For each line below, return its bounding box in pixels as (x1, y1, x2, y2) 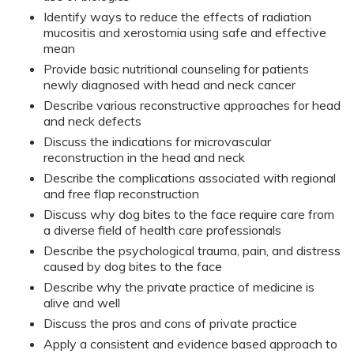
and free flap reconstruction (43, 186, 199, 202)
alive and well (43, 295, 120, 311)
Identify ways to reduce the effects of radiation (43, 9, 311, 25)
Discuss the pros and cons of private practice (43, 315, 297, 332)
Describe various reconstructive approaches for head (43, 97, 341, 114)
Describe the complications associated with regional (43, 170, 336, 186)
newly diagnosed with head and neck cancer (43, 77, 296, 93)
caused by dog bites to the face (43, 258, 222, 275)
